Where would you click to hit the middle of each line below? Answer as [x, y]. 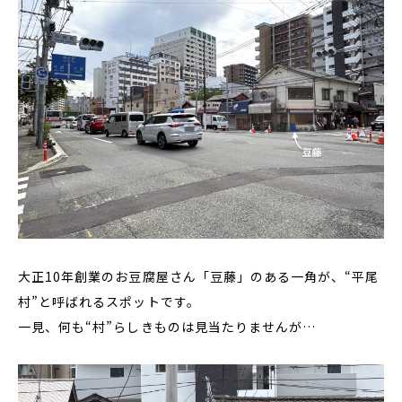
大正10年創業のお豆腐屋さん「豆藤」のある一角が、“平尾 [199, 276]
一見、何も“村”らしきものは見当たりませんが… [167, 326]
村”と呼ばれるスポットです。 [109, 301]
